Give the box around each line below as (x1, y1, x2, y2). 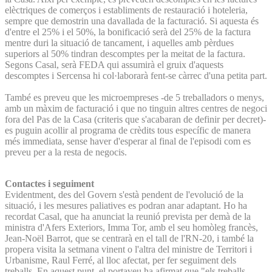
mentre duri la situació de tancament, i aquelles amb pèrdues (5, 37, 234, 48)
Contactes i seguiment (5, 178, 94, 189)
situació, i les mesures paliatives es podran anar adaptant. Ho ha (5, 200, 247, 211)
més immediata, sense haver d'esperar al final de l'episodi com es (5, 135, 251, 146)
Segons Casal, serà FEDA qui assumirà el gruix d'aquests (5, 59, 223, 70)
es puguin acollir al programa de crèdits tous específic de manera (5, 124, 251, 135)
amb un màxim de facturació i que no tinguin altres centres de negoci (5, 103, 267, 114)
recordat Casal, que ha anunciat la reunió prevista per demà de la (5, 211, 251, 222)
